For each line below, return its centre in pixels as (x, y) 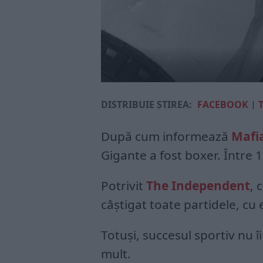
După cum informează (166, 136)
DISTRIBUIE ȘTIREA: (146, 104)
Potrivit (124, 186)
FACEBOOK (223, 104)
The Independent (198, 186)
